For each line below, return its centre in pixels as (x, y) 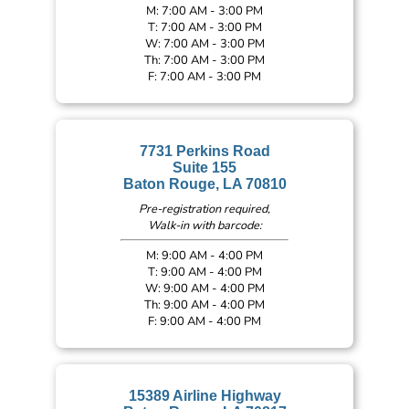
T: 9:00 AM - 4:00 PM (204, 272)
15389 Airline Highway (204, 396)
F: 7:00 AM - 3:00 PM (204, 76)
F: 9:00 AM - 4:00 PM (204, 321)
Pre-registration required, (204, 210)
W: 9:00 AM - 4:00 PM (204, 288)
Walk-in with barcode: (204, 226)
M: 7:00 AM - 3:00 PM (204, 10)
